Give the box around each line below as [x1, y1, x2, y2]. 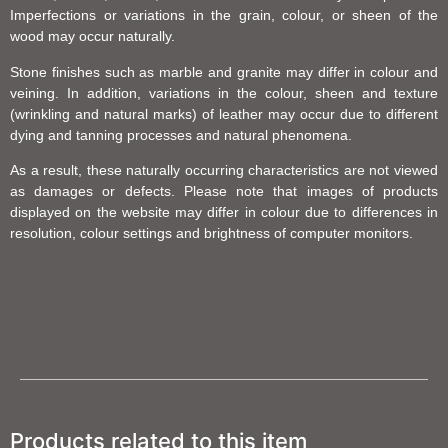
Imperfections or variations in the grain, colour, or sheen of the [10, 7, 438, 24]
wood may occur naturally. [10, 28, 175, 45]
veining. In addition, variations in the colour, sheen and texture [10, 84, 438, 101]
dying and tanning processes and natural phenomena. [10, 126, 352, 143]
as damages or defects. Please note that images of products [10, 183, 438, 200]
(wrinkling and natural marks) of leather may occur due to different [10, 105, 438, 122]
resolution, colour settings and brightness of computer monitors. [10, 225, 413, 242]
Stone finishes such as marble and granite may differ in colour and [10, 63, 438, 80]
